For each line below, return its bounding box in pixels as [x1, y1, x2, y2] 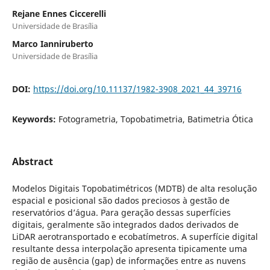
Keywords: [11, 113, 58, 125]
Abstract [11, 154, 53, 168]
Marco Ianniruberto [11, 37, 93, 49]
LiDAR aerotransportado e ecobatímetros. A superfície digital [11, 230, 258, 242]
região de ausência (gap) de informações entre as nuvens [11, 254, 246, 266]
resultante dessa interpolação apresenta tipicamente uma [11, 242, 247, 254]
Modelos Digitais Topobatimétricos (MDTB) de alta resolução [11, 182, 257, 194]
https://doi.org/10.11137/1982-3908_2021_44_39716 [33, 83, 242, 95]
